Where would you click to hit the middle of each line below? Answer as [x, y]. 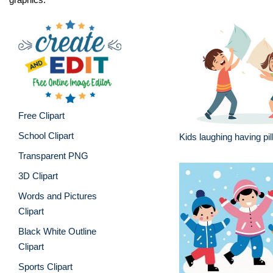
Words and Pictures [58, 196]
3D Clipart [38, 175]
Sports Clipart [45, 266]
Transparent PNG [53, 155]
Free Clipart [41, 115]
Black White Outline [57, 231]
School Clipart [46, 135]
